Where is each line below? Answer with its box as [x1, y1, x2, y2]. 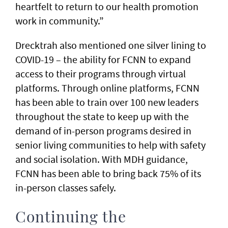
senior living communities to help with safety [15, 138, 206, 151]
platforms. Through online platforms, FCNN [15, 81, 199, 94]
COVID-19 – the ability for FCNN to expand [15, 53, 191, 66]
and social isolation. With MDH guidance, [15, 153, 188, 165]
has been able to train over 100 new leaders [15, 96, 198, 108]
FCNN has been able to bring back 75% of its [15, 167, 201, 180]
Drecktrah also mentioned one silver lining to [15, 39, 206, 51]
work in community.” [15, 14, 104, 27]
